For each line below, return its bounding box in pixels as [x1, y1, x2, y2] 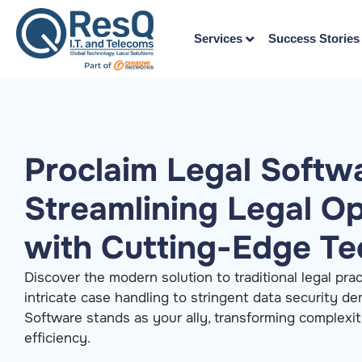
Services [194, 32, 242, 46]
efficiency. [24, 329, 90, 347]
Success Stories [268, 32, 360, 46]
